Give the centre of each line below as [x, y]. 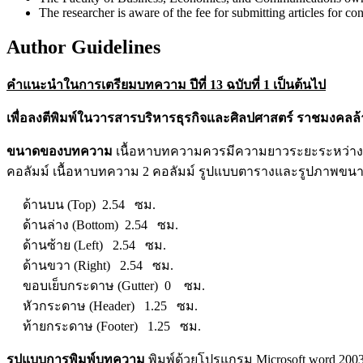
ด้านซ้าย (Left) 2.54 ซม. [86, 245]
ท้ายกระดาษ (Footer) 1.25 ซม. [104, 326]
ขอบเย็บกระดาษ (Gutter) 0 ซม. [106, 285]
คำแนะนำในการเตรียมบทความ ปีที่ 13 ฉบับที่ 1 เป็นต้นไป [166, 84]
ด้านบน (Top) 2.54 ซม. [81, 204]
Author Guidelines [83, 47]
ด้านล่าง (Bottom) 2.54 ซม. [92, 224]
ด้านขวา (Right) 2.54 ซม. [90, 265]
